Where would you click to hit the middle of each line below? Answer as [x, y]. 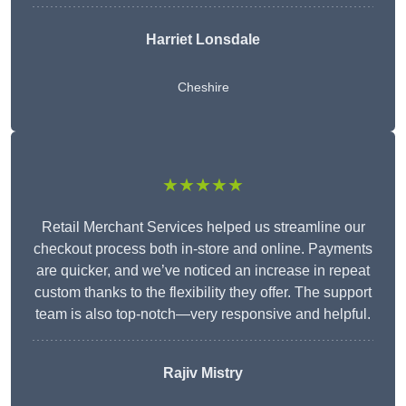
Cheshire [203, 87]
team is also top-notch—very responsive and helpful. [203, 314]
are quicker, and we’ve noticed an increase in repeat [203, 271]
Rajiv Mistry [203, 373]
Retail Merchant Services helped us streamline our [203, 227]
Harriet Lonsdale [203, 40]
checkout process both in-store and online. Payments [203, 249]
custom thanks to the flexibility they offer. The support [203, 293]
